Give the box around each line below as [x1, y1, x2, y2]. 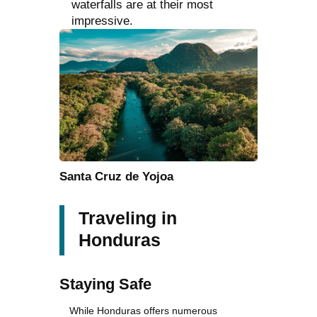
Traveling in [79, 208, 177, 229]
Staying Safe [59, 275, 151, 294]
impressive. [71, 14, 133, 28]
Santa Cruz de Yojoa [59, 169, 173, 183]
